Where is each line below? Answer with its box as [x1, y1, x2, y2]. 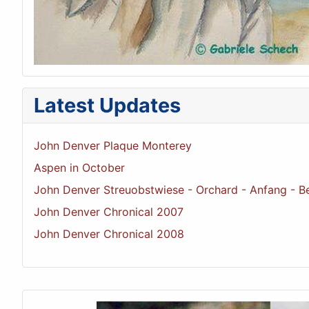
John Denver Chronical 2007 [34, 205, 183, 219]
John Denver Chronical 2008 [34, 227, 184, 241]
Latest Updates [34, 93, 181, 118]
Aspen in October [34, 161, 125, 175]
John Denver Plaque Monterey [34, 139, 192, 153]
